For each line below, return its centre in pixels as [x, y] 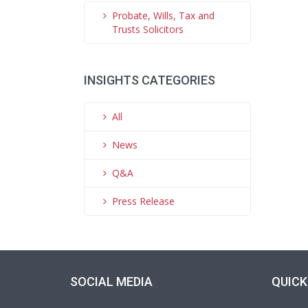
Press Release [143, 201]
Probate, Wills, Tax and [163, 15]
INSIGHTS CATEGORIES [150, 80]
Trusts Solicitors [148, 29]
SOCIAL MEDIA [111, 282]
